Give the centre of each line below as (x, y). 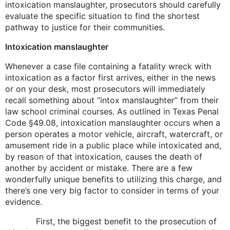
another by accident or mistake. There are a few (99, 168)
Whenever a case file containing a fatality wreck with (108, 66)
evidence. (24, 202)
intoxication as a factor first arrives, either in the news (110, 77)
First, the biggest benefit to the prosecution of (111, 221)
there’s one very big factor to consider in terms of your (112, 190)
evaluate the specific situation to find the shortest (102, 16)
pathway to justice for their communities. (85, 27)
